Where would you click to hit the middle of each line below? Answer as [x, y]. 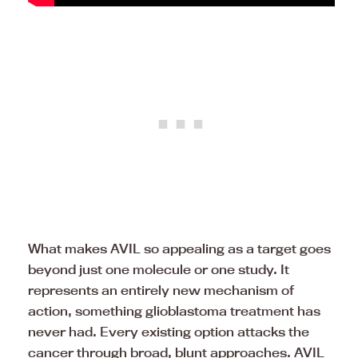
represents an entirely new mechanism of [161, 290]
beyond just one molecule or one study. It [159, 270]
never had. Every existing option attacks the [169, 332]
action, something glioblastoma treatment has [174, 311]
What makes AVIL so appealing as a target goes [179, 249]
